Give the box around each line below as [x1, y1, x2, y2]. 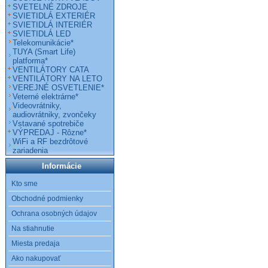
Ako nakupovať [11, 254, 61, 263]
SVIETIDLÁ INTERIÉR [13, 20, 92, 29]
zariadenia [13, 146, 48, 155]
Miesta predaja [11, 239, 60, 248]
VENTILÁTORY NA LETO [13, 74, 102, 83]
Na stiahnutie [11, 224, 54, 233]
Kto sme [11, 179, 38, 188]
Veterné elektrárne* [13, 92, 78, 101]
